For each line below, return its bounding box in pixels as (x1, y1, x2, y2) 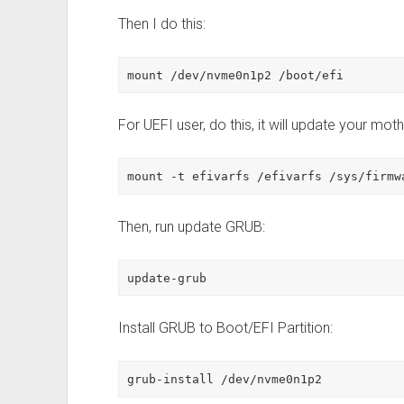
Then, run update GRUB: (117, 217, 265, 235)
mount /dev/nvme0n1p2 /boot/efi (127, 68, 344, 82)
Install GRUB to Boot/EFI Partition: (117, 319, 333, 337)
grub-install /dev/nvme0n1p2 (127, 372, 323, 387)
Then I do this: (117, 14, 206, 32)
